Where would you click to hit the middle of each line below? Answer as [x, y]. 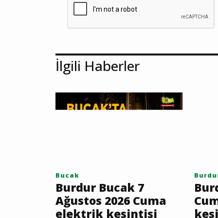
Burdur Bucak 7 [100, 188]
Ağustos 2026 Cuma [111, 201]
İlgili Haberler [98, 66]
